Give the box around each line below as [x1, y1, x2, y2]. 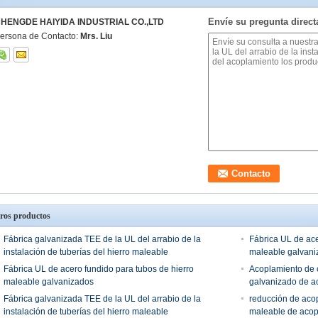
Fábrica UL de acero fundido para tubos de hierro [4, 264, 194, 274]
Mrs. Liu [80, 31, 112, 41]
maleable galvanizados [4, 277, 94, 287]
